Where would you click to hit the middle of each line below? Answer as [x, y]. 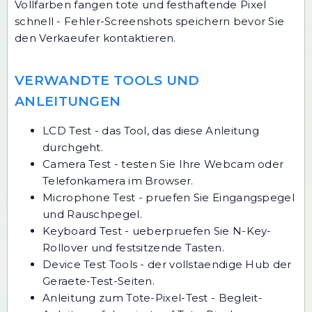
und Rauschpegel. [92, 214]
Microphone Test [89, 198]
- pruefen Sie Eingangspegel [215, 198]
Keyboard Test [82, 231]
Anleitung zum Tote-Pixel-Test [125, 298]
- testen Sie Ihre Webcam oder [197, 164]
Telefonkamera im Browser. [118, 181]
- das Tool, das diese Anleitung [175, 131]
